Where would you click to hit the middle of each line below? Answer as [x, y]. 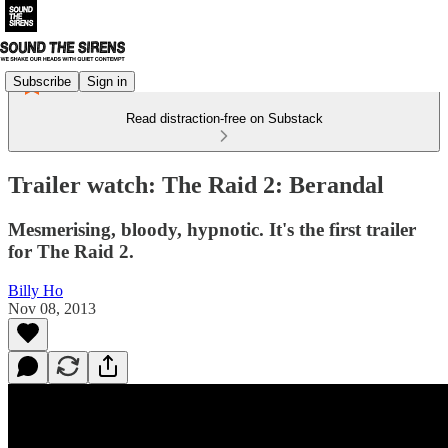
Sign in [107, 81]
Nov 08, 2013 [52, 308]
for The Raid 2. [71, 251]
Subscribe [42, 81]
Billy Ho [35, 290]
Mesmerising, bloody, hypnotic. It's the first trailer [212, 229]
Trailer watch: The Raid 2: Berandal [196, 184]
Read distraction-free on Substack [224, 118]
